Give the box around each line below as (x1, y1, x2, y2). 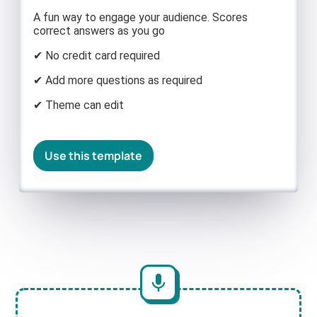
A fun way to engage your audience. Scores (33, 10, 248, 24)
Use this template (45, 147, 143, 163)
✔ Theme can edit (33, 98, 125, 112)
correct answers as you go (33, 23, 166, 38)
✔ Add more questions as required (33, 73, 203, 87)
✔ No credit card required (33, 48, 161, 62)
